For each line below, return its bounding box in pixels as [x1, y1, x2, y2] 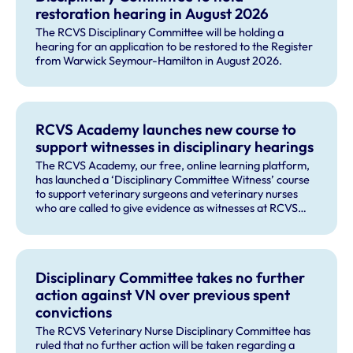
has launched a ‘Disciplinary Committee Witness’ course [35, 173, 310, 188]
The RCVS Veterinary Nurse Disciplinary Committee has [35, 323, 310, 338]
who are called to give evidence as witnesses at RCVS [35, 201, 298, 216]
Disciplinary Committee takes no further [35, 267, 305, 287]
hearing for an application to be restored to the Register [35, 39, 313, 54]
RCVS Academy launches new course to [35, 120, 296, 139]
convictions [35, 302, 112, 321]
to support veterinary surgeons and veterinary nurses [35, 187, 298, 202]
